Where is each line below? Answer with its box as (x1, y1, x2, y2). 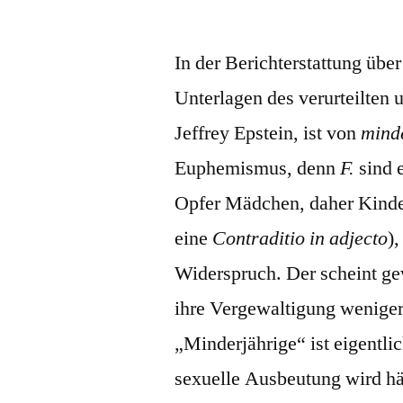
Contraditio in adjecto (212, 225, 389, 251)
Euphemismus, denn (175, 155, 341, 181)
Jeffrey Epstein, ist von (175, 120, 362, 146)
